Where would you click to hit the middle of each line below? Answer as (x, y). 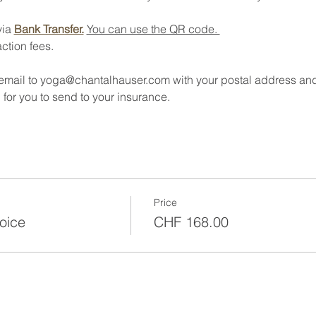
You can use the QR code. (153, 29)
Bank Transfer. (49, 29)
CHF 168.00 (191, 222)
